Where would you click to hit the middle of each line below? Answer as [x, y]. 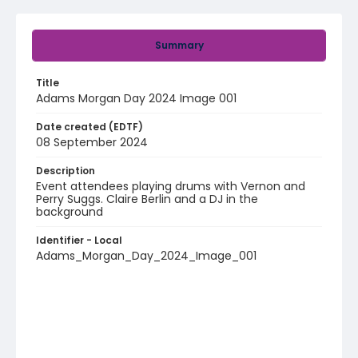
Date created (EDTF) [89, 127]
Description [66, 171]
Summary [179, 45]
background [70, 212]
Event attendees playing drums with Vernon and [171, 186]
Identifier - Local [79, 240]
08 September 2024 [92, 142]
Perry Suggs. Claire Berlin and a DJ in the [147, 199]
